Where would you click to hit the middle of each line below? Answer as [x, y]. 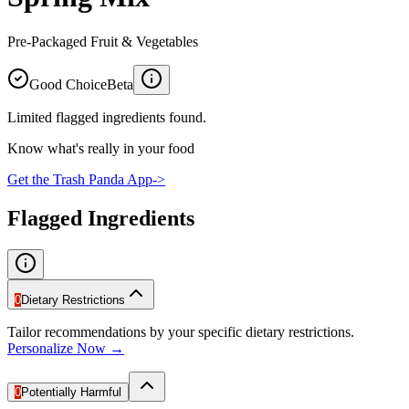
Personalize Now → [66, 348]
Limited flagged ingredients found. [107, 117]
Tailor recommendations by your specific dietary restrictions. [181, 331]
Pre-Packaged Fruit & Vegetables [103, 41]
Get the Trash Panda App [80, 179]
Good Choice [68, 84]
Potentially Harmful [71, 392]
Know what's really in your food [101, 148]
